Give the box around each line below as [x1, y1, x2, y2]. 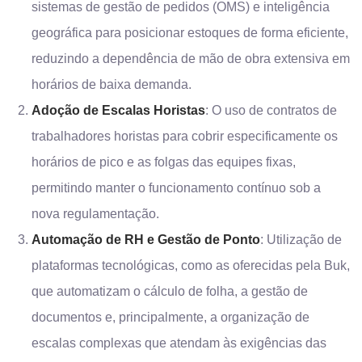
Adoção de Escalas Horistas [32, 103, 205, 117]
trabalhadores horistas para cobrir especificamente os [32, 129, 338, 143]
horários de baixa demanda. [32, 78, 192, 91]
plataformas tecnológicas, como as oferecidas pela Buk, [32, 259, 350, 272]
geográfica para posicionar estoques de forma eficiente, [32, 26, 348, 40]
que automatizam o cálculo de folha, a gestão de [32, 284, 308, 298]
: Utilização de [260, 233, 342, 246]
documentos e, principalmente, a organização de [32, 310, 309, 324]
